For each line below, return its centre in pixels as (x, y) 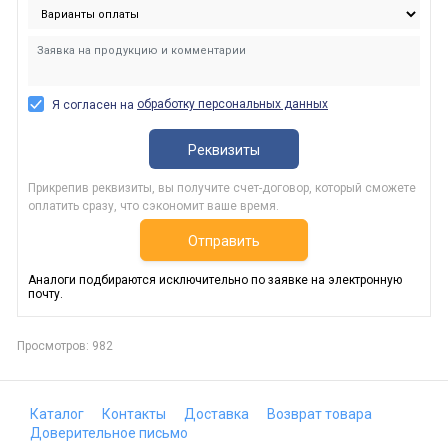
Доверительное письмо (109, 433)
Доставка (216, 414)
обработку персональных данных (232, 104)
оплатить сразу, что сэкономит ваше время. (153, 205)
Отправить (224, 240)
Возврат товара (319, 414)
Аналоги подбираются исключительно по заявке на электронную (215, 279)
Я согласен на (94, 104)
